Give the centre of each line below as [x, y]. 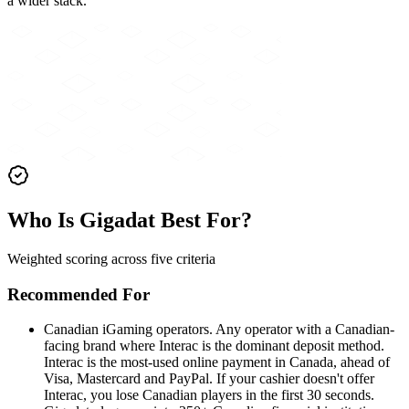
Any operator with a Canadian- [305, 330]
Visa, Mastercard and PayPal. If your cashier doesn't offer [209, 379]
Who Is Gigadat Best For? [130, 220]
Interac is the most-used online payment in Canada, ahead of [217, 362]
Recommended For [79, 294]
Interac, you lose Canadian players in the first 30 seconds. [209, 395]
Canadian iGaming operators [126, 330]
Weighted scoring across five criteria [111, 258]
